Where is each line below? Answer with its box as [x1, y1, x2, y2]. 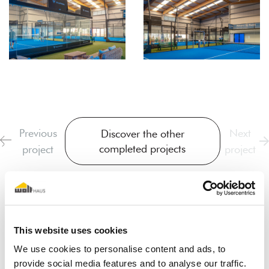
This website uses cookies [14, 225, 128, 235]
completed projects [99, 142, 186, 156]
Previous [19, 127, 57, 140]
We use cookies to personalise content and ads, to [14, 244, 226, 255]
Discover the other [100, 127, 184, 141]
